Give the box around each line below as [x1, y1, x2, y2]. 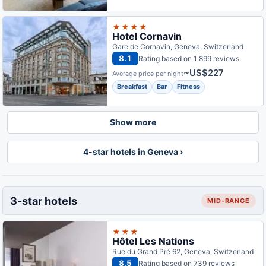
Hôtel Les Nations [112, 235, 195, 247]
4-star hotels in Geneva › [83, 147, 183, 157]
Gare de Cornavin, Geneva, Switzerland [112, 42, 244, 51]
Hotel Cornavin [112, 30, 182, 42]
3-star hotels [10, 194, 77, 207]
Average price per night [112, 69, 184, 78]
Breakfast [117, 83, 148, 91]
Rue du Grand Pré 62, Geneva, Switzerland [112, 247, 254, 256]
